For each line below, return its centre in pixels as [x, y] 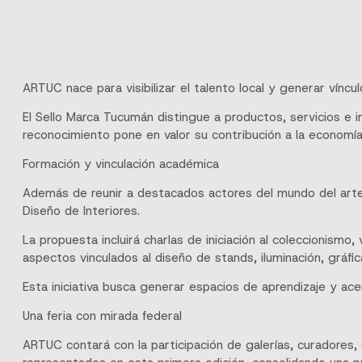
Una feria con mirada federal [102, 316]
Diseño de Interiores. [81, 210]
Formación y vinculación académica [121, 164]
